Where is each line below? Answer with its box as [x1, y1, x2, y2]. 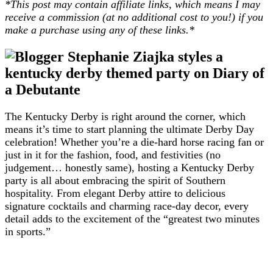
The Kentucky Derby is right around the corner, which [5, 110, 246, 122]
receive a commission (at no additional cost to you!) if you [5, 10, 263, 23]
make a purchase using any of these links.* [5, 23, 194, 36]
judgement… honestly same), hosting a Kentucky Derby [5, 161, 254, 174]
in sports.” [5, 225, 51, 238]
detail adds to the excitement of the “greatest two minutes [5, 212, 260, 225]
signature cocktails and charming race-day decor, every [5, 199, 249, 212]
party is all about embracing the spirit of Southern [5, 174, 225, 186]
